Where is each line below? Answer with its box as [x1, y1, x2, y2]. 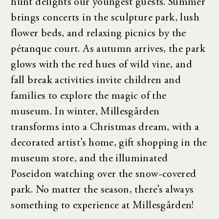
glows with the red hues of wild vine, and [11, 59, 193, 70]
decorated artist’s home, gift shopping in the [11, 137, 207, 149]
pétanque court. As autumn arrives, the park [11, 44, 205, 55]
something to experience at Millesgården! [11, 200, 194, 211]
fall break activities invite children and [11, 75, 181, 86]
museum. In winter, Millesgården [11, 106, 160, 117]
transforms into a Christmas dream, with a [11, 122, 199, 133]
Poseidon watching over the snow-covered [11, 169, 197, 180]
